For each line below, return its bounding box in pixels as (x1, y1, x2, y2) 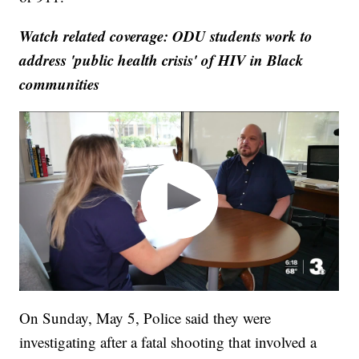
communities (19, 72, 100, 95)
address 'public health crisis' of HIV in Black (19, 48, 305, 71)
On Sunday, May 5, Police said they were (19, 308, 272, 329)
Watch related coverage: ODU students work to (19, 24, 313, 46)
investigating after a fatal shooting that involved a (19, 332, 317, 353)
